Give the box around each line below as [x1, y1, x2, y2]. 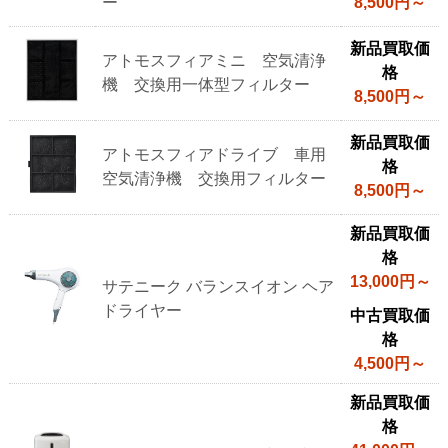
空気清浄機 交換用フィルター [102, 169, 326, 187]
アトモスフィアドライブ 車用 [102, 145, 326, 163]
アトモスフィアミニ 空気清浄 [102, 51, 326, 69]
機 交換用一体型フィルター [102, 75, 310, 93]
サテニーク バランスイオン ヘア [102, 277, 334, 295]
